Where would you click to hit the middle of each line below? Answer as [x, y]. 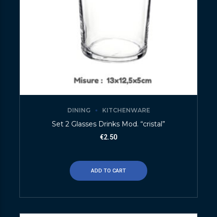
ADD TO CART [108, 170]
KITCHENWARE [126, 110]
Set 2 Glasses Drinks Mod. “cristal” [108, 124]
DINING [79, 110]
